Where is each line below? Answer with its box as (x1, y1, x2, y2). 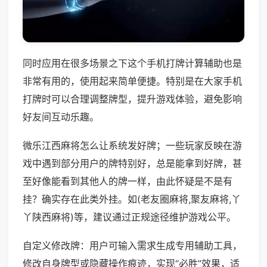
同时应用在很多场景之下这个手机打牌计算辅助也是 (23, 57, 242, 70)
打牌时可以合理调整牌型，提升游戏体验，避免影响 (23, 93, 242, 105)
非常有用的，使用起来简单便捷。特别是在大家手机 (23, 75, 242, 88)
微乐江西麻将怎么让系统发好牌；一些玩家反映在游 (23, 139, 242, 152)
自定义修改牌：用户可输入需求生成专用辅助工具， (23, 240, 242, 252)
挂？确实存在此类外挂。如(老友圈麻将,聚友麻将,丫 (23, 193, 241, 206)
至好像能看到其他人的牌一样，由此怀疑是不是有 (23, 175, 232, 188)
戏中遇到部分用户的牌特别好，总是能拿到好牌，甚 (23, 157, 242, 170)
